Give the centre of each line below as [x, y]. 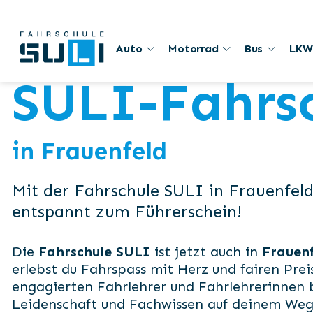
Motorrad [194, 49]
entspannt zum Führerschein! [127, 211]
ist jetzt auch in [206, 252]
